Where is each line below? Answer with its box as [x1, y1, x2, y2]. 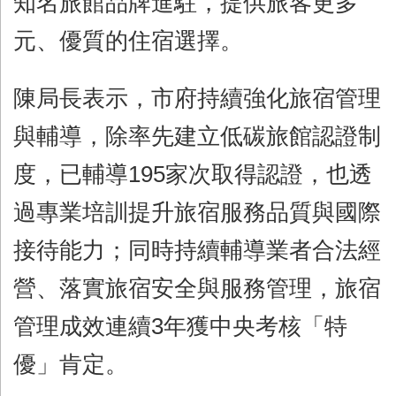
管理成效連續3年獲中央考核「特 [13, 313, 347, 339]
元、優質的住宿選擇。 [13, 27, 243, 53]
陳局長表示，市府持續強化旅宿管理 [13, 85, 381, 110]
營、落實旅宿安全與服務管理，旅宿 [13, 275, 381, 301]
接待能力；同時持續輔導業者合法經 [13, 237, 381, 263]
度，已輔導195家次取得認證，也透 [13, 161, 372, 187]
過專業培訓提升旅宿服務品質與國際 [13, 199, 381, 225]
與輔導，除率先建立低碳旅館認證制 [13, 123, 381, 148]
